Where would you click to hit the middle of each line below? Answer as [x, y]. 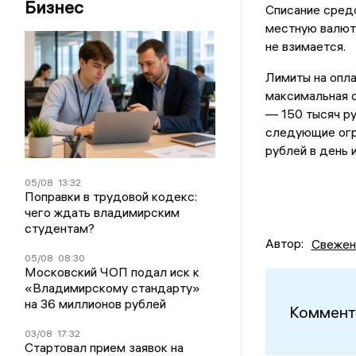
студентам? [60, 228]
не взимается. [305, 46]
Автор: [284, 244]
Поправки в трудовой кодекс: [111, 196]
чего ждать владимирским [103, 212]
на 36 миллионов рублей [96, 303]
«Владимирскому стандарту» [113, 287]
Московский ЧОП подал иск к [112, 271]
